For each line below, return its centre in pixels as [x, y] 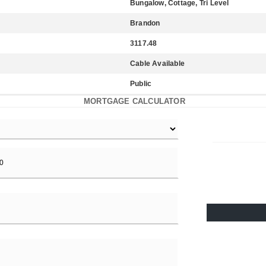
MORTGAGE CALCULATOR [134, 101]
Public [141, 84]
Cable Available [157, 64]
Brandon [145, 23]
